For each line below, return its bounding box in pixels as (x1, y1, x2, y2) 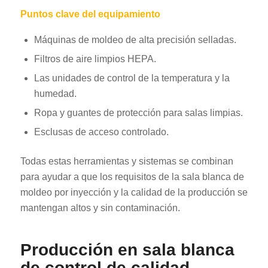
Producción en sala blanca (20, 240, 234, 259)
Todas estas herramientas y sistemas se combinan (20, 156, 233, 166)
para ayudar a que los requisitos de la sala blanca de (20, 171, 244, 182)
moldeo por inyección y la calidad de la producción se (20, 187, 248, 197)
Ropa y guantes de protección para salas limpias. (33, 107, 243, 118)
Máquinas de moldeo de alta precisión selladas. (33, 34, 236, 45)
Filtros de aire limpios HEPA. (33, 53, 156, 64)
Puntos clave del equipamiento (20, 9, 160, 20)
